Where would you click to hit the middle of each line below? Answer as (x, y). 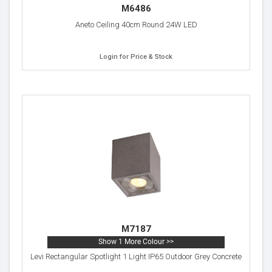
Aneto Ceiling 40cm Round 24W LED (136, 25)
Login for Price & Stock (136, 57)
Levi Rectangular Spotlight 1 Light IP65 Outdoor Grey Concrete (136, 257)
